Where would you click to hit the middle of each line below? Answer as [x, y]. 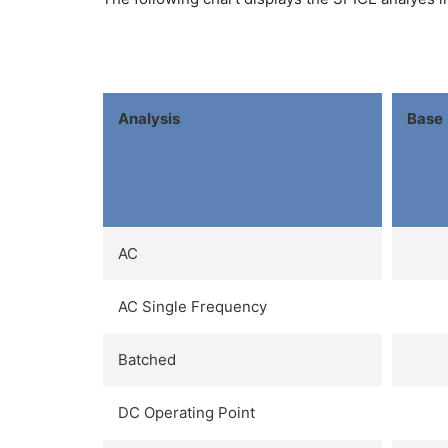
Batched [147, 359]
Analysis [149, 118]
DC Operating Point [186, 412]
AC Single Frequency [192, 306]
